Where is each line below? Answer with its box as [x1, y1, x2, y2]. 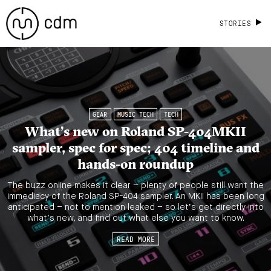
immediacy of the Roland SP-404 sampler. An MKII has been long [7, 192, 264, 201]
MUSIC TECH [117, 109, 154, 119]
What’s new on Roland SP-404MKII [25, 122, 246, 140]
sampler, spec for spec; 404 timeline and [11, 139, 260, 156]
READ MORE [116, 233, 155, 244]
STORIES [219, 18, 252, 28]
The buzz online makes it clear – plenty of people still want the [7, 181, 264, 190]
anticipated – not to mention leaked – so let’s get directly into [7, 203, 264, 212]
